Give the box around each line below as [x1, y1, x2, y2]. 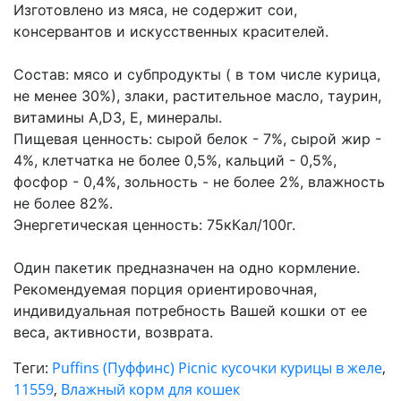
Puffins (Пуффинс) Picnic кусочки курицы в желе [52, 357, 382, 378]
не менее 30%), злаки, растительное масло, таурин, [13, 86, 381, 105]
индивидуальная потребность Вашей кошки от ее [13, 301, 367, 320]
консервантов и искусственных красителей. [13, 21, 328, 40]
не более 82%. [13, 193, 113, 212]
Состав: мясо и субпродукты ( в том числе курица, [13, 64, 380, 83]
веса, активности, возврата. [13, 322, 213, 341]
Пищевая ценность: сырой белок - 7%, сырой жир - [13, 129, 381, 148]
